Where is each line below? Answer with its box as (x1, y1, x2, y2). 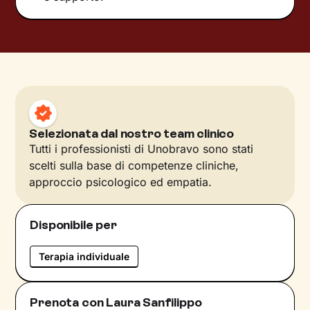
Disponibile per (30, 217, 117, 232)
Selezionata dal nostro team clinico (29, 125, 235, 141)
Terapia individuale (39, 250, 130, 262)
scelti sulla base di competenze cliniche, (29, 158, 239, 172)
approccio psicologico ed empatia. (29, 174, 212, 189)
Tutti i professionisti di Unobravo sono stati (29, 141, 254, 156)
